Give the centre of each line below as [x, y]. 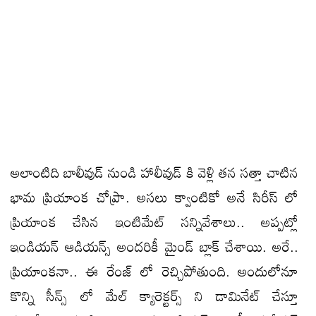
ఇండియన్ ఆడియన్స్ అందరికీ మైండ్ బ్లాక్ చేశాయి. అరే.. [154, 246]
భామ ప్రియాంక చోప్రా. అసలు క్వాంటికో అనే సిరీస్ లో [154, 196]
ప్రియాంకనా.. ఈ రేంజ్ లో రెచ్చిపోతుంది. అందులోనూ [154, 271]
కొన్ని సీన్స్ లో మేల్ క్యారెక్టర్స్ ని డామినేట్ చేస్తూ [154, 295]
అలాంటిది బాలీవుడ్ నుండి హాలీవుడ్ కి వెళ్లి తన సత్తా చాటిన [154, 172]
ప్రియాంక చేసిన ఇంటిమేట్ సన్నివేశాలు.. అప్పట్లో [154, 221]
